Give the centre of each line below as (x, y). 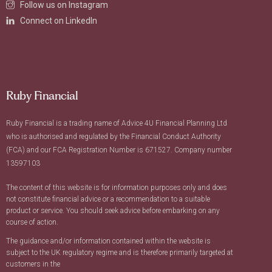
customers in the (33, 264)
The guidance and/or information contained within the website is (108, 241)
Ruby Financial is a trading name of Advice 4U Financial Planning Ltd (117, 123)
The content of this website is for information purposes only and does (117, 188)
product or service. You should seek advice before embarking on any (113, 211)
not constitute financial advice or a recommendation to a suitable (108, 199)
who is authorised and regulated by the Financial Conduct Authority (114, 137)
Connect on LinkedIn (58, 21)
